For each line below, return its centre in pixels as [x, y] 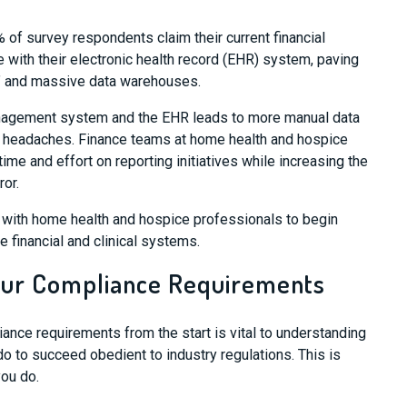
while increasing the [304, 161]
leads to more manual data [274, 118]
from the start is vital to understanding [245, 333]
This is [319, 355]
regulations [256, 355]
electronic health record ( [148, 60]
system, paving [308, 60]
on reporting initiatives [165, 161]
